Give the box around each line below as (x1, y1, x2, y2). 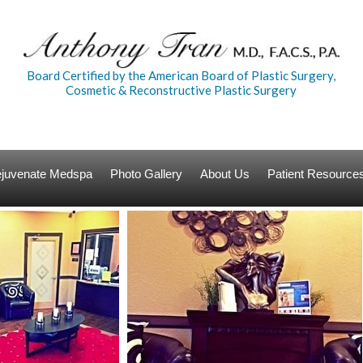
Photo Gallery (109, 168, 182, 181)
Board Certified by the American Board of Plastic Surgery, (27, 67, 336, 83)
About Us (200, 168, 250, 181)
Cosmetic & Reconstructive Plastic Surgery (66, 82, 297, 97)
